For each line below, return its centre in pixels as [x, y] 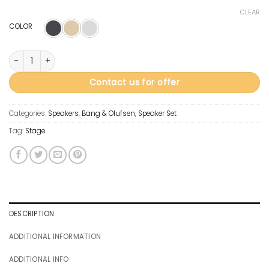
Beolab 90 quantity [45, 55]
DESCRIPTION [32, 214]
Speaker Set [157, 113]
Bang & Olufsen [108, 113]
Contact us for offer [134, 82]
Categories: [29, 113]
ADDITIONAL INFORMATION [55, 237]
